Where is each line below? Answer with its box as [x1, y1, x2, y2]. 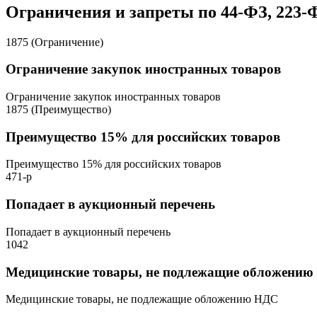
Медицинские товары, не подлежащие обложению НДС [6, 293, 278, 306]
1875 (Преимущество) [6, 103, 111, 115]
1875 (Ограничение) [6, 35, 103, 48]
